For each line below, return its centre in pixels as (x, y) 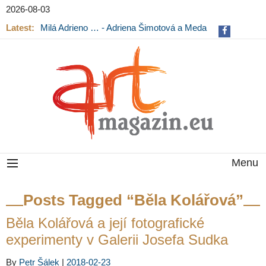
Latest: (20, 28)
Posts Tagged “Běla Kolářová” (133, 200)
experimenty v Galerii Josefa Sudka (117, 240)
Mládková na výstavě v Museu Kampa (115, 38)
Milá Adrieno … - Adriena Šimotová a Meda (123, 28)
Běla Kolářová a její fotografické (105, 223)
